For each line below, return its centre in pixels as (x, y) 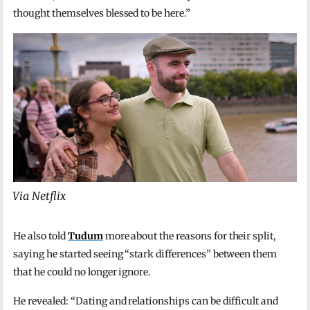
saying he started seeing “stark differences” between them (145, 254)
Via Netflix (39, 195)
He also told (40, 236)
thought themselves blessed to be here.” (102, 13)
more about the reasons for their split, (190, 236)
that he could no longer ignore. (82, 272)
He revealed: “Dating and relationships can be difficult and (146, 301)
